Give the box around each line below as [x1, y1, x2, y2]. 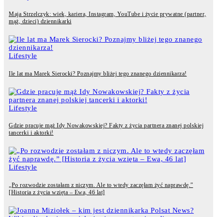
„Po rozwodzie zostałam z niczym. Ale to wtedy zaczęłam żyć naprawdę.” [9, 182, 193, 188]
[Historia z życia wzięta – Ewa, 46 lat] [9, 189, 105, 196]
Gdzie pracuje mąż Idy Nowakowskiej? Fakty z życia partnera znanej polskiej [9, 122, 203, 129]
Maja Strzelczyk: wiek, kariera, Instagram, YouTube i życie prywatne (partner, [9, 11, 206, 18]
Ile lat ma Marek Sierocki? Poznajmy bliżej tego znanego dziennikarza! [9, 70, 187, 77]
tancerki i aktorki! [9, 129, 54, 137]
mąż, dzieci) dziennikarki [9, 18, 72, 25]
